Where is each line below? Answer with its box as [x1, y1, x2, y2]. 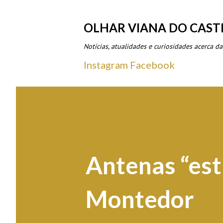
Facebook [130, 59, 175, 71]
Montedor [86, 185, 194, 213]
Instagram [84, 59, 128, 71]
